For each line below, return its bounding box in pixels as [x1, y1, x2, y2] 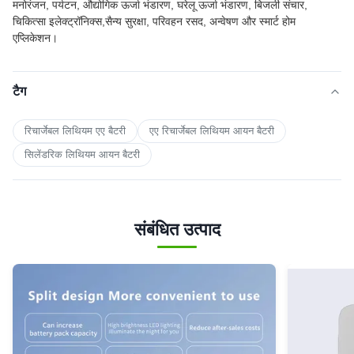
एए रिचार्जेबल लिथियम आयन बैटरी [149, 125, 274, 137]
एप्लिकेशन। [13, 32, 58, 45]
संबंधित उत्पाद [134, 220, 220, 240]
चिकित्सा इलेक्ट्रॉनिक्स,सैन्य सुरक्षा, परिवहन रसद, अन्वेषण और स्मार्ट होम [13, 15, 296, 28]
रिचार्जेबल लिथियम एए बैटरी [24, 125, 126, 137]
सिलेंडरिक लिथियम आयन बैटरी [24, 149, 140, 161]
